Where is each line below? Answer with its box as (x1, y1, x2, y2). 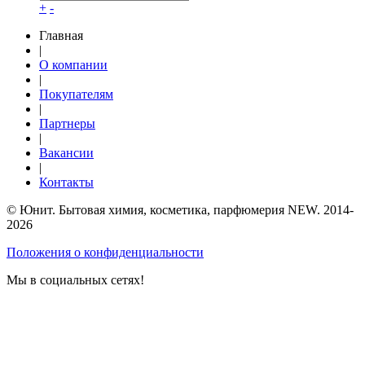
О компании (39, 57, 108, 72)
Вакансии (39, 145, 94, 160)
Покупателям (39, 86, 113, 101)
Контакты (39, 174, 94, 189)
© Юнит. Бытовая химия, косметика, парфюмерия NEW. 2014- (7, 202, 354, 217)
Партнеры (39, 116, 95, 130)
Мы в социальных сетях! (7, 272, 144, 287)
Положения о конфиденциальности (7, 244, 204, 259)
